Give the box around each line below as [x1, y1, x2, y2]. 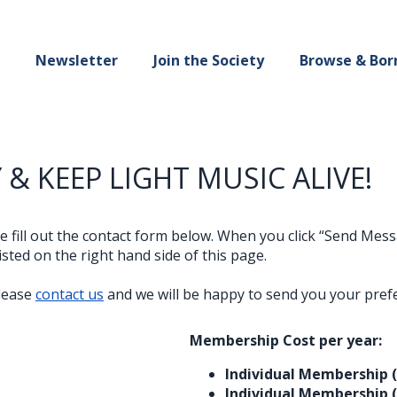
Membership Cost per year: [190, 330, 382, 350]
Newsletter [35, 51, 118, 71]
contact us [35, 284, 104, 304]
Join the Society [153, 51, 264, 71]
